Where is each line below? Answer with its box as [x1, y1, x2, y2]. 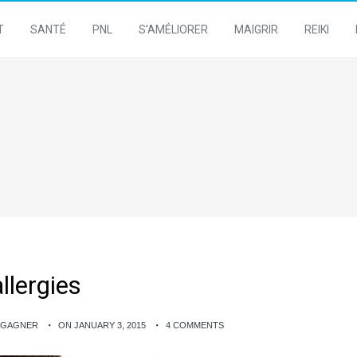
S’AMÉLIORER [139, 23, 208, 36]
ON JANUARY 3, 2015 [58, 320, 146, 330]
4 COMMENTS [166, 320, 224, 330]
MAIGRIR [234, 23, 278, 36]
